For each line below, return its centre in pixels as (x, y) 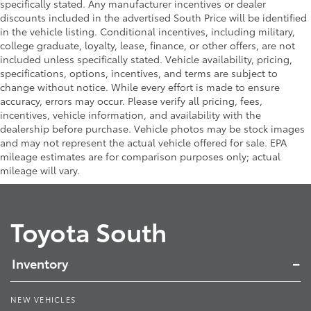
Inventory (40, 263)
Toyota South (89, 230)
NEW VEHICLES (43, 299)
